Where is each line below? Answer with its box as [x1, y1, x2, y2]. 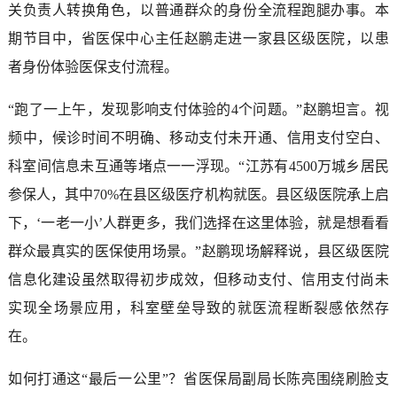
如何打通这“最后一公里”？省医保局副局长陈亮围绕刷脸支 [7, 370, 390, 386]
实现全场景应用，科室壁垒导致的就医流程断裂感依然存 [7, 300, 390, 315]
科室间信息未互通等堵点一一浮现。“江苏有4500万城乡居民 [7, 158, 390, 174]
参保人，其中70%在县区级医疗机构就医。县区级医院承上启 [7, 186, 390, 202]
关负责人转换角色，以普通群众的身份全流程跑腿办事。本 [7, 2, 390, 18]
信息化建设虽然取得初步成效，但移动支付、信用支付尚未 [7, 271, 390, 287]
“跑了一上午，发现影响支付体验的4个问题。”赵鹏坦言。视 [7, 101, 390, 117]
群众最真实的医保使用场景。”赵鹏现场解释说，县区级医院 [7, 243, 390, 259]
